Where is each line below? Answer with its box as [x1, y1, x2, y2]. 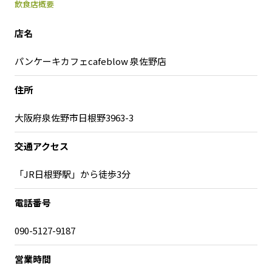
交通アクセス [15, 140, 69, 152]
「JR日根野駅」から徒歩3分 [15, 168, 131, 180]
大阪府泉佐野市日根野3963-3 [15, 111, 134, 124]
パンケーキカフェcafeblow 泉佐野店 [15, 55, 166, 67]
